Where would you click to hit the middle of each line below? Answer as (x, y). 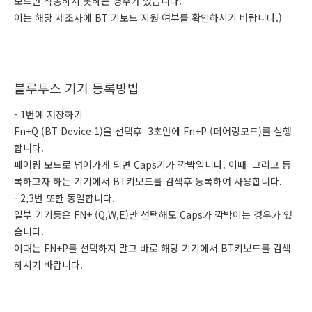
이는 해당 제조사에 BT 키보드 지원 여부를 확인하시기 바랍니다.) (148, 17)
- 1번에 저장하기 (48, 114)
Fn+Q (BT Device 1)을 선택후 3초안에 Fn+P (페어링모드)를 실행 (153, 131)
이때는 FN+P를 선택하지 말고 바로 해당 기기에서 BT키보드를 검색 (153, 248)
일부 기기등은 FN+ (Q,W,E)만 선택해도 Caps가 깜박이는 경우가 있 (153, 214)
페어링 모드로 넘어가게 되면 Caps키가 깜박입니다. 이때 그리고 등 (153, 164)
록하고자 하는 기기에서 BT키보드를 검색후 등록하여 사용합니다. (148, 181)
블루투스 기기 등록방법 (77, 88)
